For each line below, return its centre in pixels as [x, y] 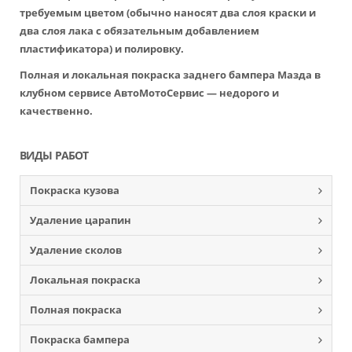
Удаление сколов [76, 250]
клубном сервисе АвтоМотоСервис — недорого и [149, 93]
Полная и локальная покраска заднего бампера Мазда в [170, 75]
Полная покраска [76, 310]
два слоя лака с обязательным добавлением [139, 31]
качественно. [56, 111]
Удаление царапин [81, 220]
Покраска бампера [80, 339]
